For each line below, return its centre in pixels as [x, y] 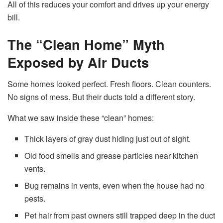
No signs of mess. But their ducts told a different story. [101, 97]
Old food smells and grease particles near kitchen [111, 156]
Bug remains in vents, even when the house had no [115, 186]
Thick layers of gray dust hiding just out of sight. [108, 139]
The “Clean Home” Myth [86, 44]
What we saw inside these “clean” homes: [81, 118]
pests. [35, 199]
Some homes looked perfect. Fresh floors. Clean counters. [109, 84]
